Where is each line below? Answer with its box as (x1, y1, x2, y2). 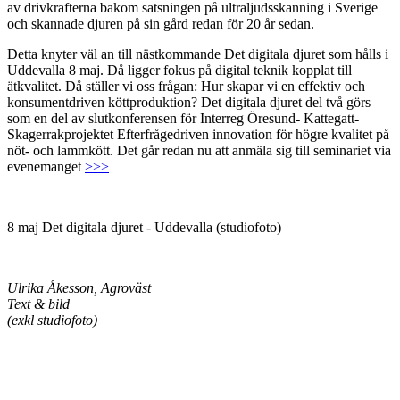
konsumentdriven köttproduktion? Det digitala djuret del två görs (7, 95, 371, 111)
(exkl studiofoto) (7, 312, 97, 329)
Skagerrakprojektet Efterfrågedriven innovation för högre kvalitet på (7, 127, 389, 143)
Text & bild (7, 296, 70, 312)
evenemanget (7, 159, 85, 175)
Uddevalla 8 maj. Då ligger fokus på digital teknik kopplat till (7, 62, 352, 79)
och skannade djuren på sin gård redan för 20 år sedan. (7, 16, 314, 32)
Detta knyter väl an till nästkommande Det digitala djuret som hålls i (7, 46, 388, 62)
